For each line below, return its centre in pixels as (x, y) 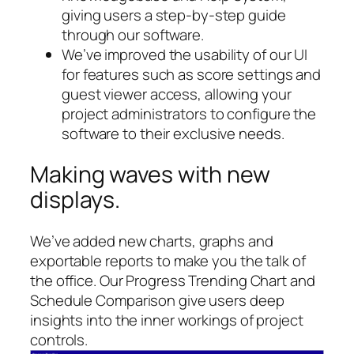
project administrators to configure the (189, 113)
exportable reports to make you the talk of (168, 260)
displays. (75, 200)
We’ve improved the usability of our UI (185, 54)
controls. (59, 339)
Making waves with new (150, 175)
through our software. (133, 34)
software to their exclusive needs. (173, 133)
